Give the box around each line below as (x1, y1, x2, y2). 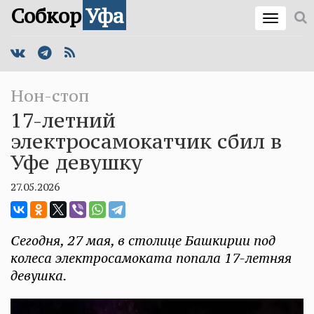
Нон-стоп (11, 86, 89, 106)
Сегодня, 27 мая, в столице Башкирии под (11, 232, 275, 249)
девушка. (11, 267, 67, 284)
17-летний (11, 107, 116, 133)
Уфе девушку (11, 149, 142, 175)
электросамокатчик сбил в (11, 128, 282, 154)
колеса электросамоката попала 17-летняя (11, 250, 292, 266)
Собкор (11, 4, 81, 29)
